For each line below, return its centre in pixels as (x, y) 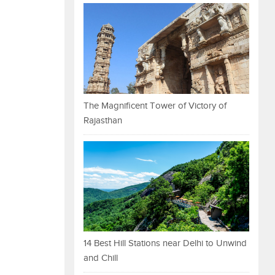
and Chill (101, 258)
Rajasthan (103, 120)
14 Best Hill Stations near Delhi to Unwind (165, 244)
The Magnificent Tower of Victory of (155, 106)
